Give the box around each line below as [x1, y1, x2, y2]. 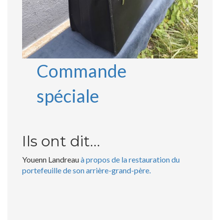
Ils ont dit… [22, 132, 100, 150]
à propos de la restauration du [81, 154, 180, 164]
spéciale [36, 84, 99, 107]
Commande [36, 59, 127, 82]
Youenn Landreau [22, 154, 81, 164]
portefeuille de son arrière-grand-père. [22, 165, 151, 175]
